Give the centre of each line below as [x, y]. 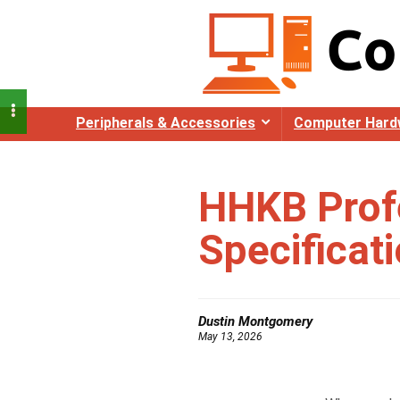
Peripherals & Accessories [166, 123]
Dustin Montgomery [255, 321]
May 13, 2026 [230, 337]
